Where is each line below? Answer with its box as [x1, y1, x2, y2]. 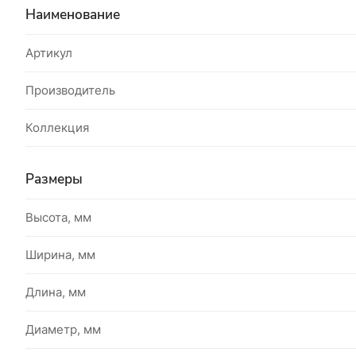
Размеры [25, 170, 83, 188]
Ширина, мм [25, 247, 95, 262]
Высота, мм [25, 210, 91, 225]
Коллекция [25, 120, 89, 135]
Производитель [25, 83, 115, 98]
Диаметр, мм [25, 322, 101, 337]
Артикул [25, 45, 72, 60]
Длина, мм [25, 284, 86, 300]
